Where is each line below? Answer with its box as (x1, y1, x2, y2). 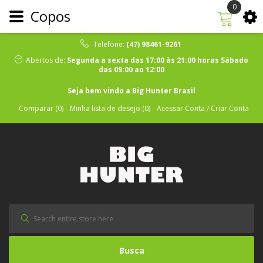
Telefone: (93, 39, 126, 49)
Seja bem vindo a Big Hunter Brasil (68, 86, 195, 96)
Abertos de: (26, 55, 65, 65)
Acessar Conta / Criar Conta (157, 103, 249, 113)
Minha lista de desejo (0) (70, 103, 150, 113)
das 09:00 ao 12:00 (99, 65, 164, 75)
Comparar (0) (19, 103, 63, 113)
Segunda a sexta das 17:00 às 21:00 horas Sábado (65, 55, 248, 65)
